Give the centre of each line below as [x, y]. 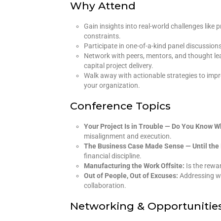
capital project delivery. [119, 65]
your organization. [112, 85]
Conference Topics [120, 106]
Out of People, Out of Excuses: [131, 175]
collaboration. [105, 185]
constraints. [102, 36]
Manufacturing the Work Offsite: [134, 166]
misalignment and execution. [128, 136]
